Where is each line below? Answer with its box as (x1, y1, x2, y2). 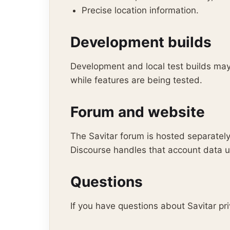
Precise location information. (82, 5, 199, 15)
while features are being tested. (70, 75, 202, 85)
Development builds (70, 33, 212, 51)
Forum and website (70, 103, 205, 121)
